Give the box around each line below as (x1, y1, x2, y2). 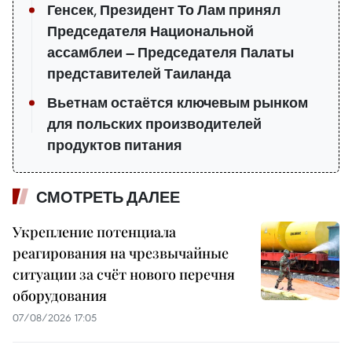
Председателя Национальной (47, 23, 254, 41)
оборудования (13, 286, 107, 306)
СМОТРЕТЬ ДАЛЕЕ (36, 188, 180, 207)
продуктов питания (47, 137, 182, 155)
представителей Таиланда (47, 65, 231, 83)
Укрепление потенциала (13, 222, 176, 242)
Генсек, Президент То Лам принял (47, 2, 280, 20)
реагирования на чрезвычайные (13, 244, 229, 263)
